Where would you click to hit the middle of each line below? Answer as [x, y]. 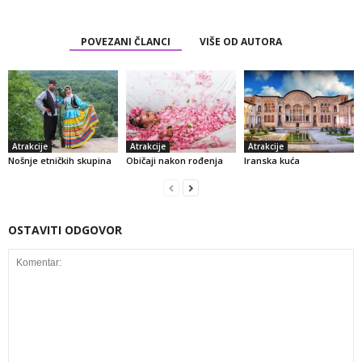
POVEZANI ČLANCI [125, 41]
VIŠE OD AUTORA [240, 41]
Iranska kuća [271, 160]
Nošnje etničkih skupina [60, 160]
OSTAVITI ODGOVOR [65, 229]
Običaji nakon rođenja [174, 160]
